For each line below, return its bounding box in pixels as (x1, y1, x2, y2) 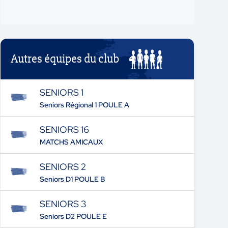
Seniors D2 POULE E (39, 212, 107, 221)
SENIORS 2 (39, 161, 86, 173)
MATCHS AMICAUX (39, 137, 103, 147)
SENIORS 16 (39, 124, 89, 135)
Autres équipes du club (11, 51, 120, 66)
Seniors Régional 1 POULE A (39, 100, 129, 109)
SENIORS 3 (39, 198, 86, 210)
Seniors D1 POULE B (39, 175, 105, 184)
